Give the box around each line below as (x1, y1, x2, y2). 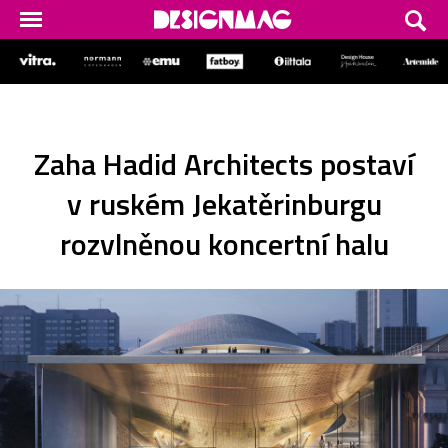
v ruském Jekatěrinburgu (66, 180, 382, 227)
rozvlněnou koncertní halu (59, 220, 389, 267)
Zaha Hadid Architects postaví (34, 140, 414, 187)
